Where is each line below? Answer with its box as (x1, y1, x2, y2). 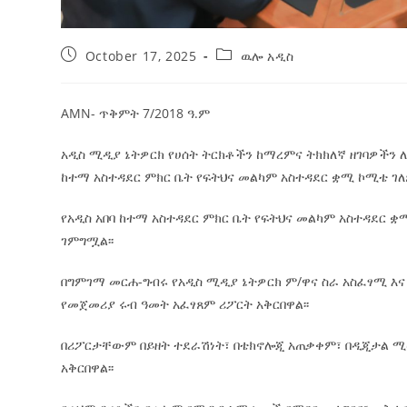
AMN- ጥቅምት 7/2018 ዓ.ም (61, 104, 211, 122)
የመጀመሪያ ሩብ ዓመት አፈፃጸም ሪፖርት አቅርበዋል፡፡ (61, 294, 310, 313)
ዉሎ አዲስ (240, 46, 294, 65)
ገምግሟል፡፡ (61, 231, 114, 249)
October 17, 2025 (84, 46, 197, 65)
